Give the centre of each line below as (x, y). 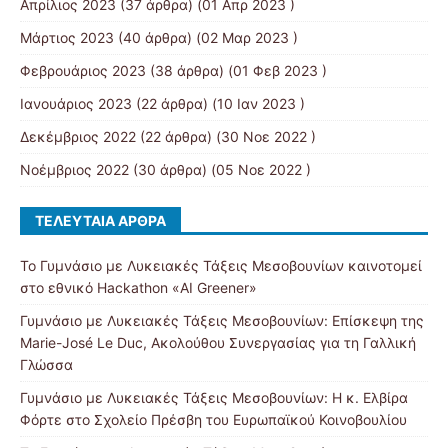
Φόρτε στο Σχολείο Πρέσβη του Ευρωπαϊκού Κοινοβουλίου (213, 419)
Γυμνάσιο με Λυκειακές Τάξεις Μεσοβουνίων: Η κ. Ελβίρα (214, 397)
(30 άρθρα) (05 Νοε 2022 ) (220, 169)
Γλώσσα (46, 364)
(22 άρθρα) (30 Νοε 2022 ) (226, 136)
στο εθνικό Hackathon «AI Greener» (138, 287)
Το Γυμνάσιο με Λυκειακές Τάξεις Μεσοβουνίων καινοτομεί (221, 265)
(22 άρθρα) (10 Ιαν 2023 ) (218, 103)
